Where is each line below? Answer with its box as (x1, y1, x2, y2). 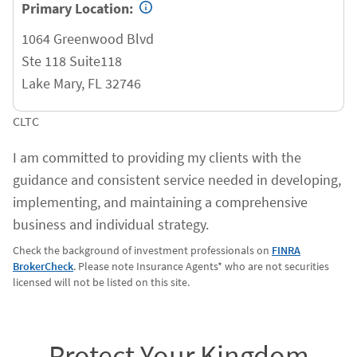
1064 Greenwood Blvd (22, 29, 154, 48)
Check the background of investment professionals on (13, 243, 272, 257)
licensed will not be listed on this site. (13, 275, 190, 289)
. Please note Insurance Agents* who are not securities (73, 259, 329, 273)
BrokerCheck (13, 259, 73, 273)
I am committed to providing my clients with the (13, 148, 301, 167)
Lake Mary (22, 74, 81, 92)
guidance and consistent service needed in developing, (13, 171, 341, 189)
